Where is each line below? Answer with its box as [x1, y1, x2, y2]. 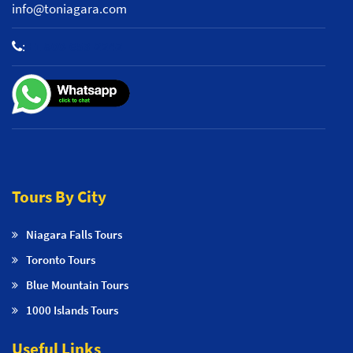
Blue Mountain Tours [26, 277, 128, 292]
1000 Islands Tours [26, 302, 118, 318]
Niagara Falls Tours [26, 226, 122, 242]
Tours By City [12, 185, 106, 207]
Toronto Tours [26, 251, 95, 267]
